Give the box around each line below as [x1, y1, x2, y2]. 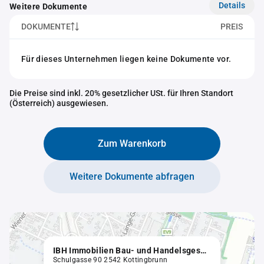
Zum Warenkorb [98, 138, 166, 149]
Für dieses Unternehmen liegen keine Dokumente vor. [21, 54, 232, 64]
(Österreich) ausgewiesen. [9, 98, 108, 108]
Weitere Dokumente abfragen [70, 171, 194, 182]
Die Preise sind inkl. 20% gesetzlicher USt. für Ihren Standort [9, 88, 233, 98]
